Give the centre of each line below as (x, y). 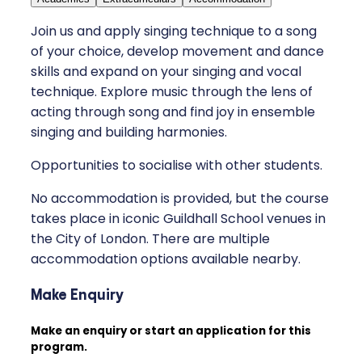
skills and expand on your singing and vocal (166, 71)
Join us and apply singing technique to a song (174, 31)
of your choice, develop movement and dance (177, 51)
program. (59, 347)
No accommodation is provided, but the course (180, 198)
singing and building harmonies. (129, 132)
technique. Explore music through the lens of (172, 91)
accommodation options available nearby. (166, 259)
